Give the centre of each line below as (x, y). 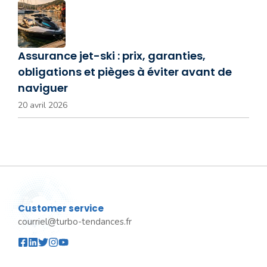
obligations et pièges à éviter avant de (125, 72)
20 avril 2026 (43, 105)
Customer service (61, 208)
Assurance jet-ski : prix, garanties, (112, 55)
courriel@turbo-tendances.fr (75, 221)
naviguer (43, 88)
